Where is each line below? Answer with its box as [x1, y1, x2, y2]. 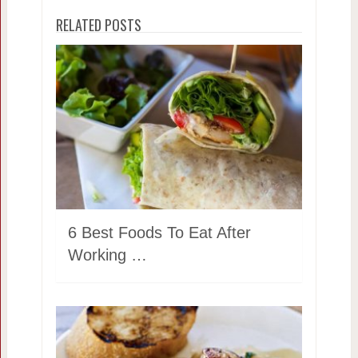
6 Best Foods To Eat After [67, 223, 251, 241]
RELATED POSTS [55, 14, 141, 35]
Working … [67, 245, 147, 264]
